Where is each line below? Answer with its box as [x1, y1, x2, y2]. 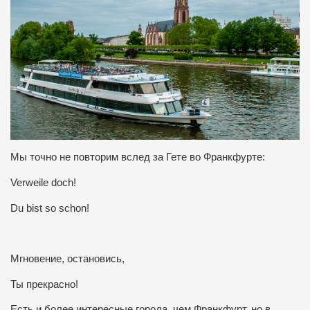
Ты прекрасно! [10, 278, 78, 290]
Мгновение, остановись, [10, 253, 125, 264]
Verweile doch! [10, 176, 76, 188]
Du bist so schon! [10, 202, 89, 214]
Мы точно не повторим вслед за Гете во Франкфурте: [10, 152, 265, 163]
